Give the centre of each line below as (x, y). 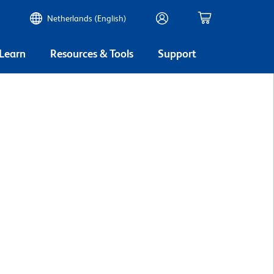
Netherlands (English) (87, 18)
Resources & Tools (92, 53)
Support (177, 53)
